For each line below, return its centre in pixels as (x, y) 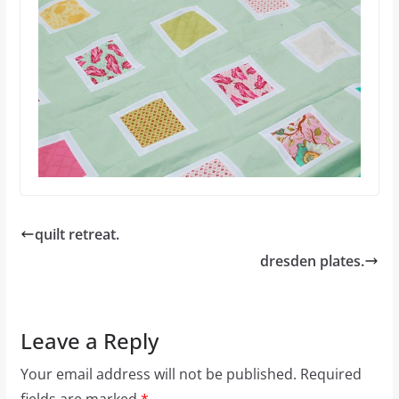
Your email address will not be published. (158, 374)
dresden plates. (313, 261)
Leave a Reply (89, 340)
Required (330, 374)
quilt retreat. (77, 234)
